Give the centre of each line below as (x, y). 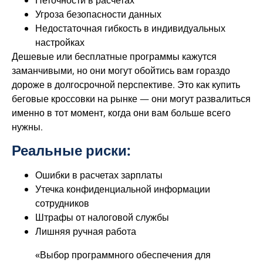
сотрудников (62, 203)
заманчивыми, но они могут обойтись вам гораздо (121, 70)
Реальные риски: (71, 150)
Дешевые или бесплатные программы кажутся (114, 56)
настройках (60, 42)
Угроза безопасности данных (98, 14)
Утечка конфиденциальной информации (123, 189)
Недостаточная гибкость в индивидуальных (130, 28)
